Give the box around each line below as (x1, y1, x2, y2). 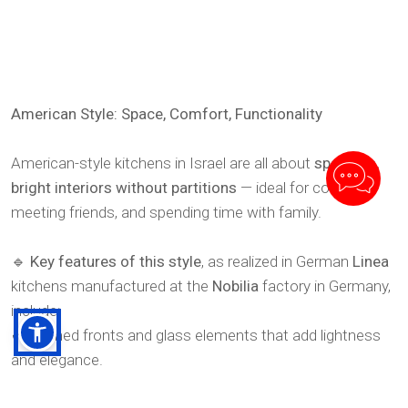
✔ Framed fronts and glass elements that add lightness (11, 326, 381, 345)
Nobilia (212, 277, 259, 296)
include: (11, 301, 61, 321)
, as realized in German (201, 252, 352, 271)
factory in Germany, (259, 277, 391, 296)
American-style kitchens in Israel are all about (11, 154, 314, 173)
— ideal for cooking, (237, 178, 368, 198)
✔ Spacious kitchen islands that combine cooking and (11, 375, 370, 394)
